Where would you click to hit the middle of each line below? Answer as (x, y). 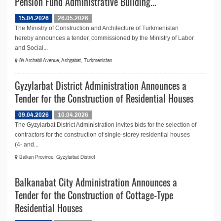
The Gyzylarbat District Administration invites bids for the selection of (106, 125)
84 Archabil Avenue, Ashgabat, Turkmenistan (65, 61)
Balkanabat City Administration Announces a (96, 182)
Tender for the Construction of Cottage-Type (94, 195)
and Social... (31, 48)
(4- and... (27, 145)
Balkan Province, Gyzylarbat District (56, 157)
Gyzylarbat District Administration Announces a (101, 85)
